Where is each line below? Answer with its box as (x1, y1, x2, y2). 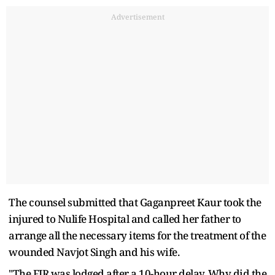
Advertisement (110, 11, 165, 22)
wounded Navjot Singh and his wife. (9, 244, 179, 259)
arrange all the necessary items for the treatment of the (9, 228, 266, 242)
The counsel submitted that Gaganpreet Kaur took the (9, 195, 261, 209)
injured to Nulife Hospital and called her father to (9, 211, 241, 226)
